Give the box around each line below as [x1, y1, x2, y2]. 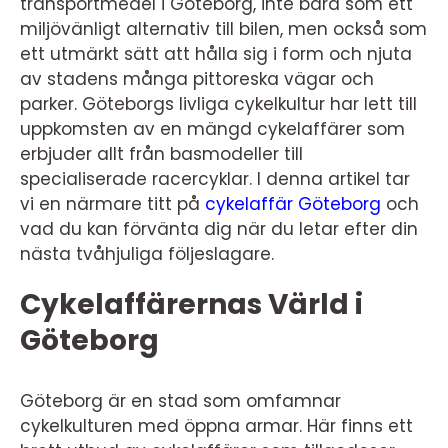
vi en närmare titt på [20, 192, 205, 216]
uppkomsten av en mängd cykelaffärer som [20, 117, 405, 141]
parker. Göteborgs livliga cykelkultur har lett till [20, 92, 417, 116]
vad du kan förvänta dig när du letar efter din [20, 217, 418, 241]
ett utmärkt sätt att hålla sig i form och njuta [20, 42, 412, 66]
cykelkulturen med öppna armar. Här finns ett [20, 414, 413, 438]
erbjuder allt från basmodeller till [20, 142, 303, 166]
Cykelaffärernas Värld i [20, 285, 363, 324]
